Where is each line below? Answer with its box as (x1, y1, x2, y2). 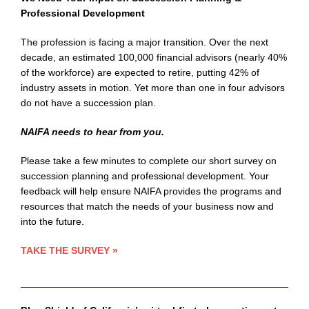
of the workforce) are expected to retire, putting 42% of (21, 67, 259, 79)
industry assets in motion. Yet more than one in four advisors (21, 82, 285, 94)
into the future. (21, 216, 84, 228)
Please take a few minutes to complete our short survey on (21, 155, 277, 167)
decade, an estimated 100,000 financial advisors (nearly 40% (21, 52, 287, 63)
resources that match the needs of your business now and (21, 201, 274, 212)
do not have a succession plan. (21, 97, 156, 109)
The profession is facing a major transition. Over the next (21, 37, 268, 48)
